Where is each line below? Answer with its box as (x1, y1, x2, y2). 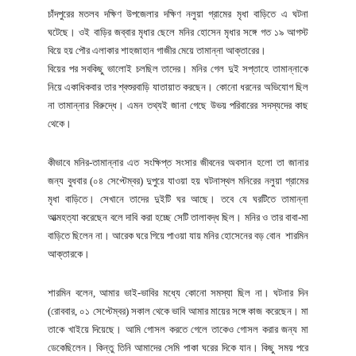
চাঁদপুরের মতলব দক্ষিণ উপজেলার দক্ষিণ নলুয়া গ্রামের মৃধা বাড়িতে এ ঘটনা (48, 7, 308, 20)
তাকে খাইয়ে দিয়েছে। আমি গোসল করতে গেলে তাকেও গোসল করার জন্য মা (48, 323, 308, 335)
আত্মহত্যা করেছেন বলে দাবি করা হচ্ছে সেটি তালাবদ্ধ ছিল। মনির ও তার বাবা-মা (48, 211, 308, 223)
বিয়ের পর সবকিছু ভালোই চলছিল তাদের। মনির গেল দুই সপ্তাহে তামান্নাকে (48, 62, 308, 75)
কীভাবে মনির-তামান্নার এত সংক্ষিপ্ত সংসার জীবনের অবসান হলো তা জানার (48, 156, 308, 168)
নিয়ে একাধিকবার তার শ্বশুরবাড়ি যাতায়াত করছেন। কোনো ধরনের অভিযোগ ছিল (48, 80, 308, 93)
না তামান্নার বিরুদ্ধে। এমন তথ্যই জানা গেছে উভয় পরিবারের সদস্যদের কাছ (48, 99, 308, 111)
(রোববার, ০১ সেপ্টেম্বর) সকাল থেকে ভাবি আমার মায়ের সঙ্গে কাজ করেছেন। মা (48, 304, 308, 317)
